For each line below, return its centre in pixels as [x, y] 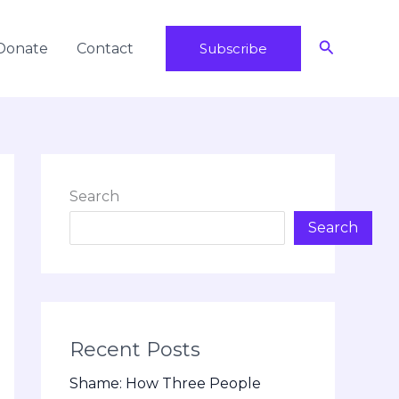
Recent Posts [135, 350]
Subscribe [233, 48]
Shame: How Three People [165, 384]
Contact [105, 48]
